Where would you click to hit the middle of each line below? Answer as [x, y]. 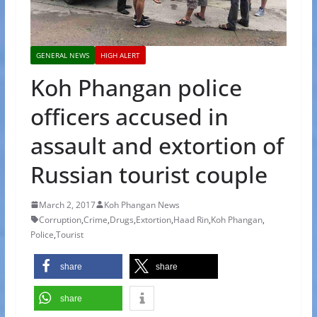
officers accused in [129, 116]
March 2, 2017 [67, 204]
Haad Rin [191, 219]
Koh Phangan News [142, 204]
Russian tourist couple [149, 174]
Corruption [60, 219]
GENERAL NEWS [62, 55]
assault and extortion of [157, 145]
